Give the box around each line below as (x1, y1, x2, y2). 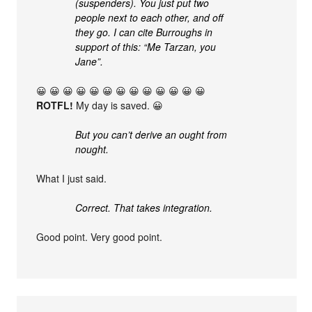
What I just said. (36, 171, 107, 186)
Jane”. (75, 54, 104, 69)
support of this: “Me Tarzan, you (75, 40, 217, 54)
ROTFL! (36, 98, 74, 113)
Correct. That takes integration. (75, 201, 213, 215)
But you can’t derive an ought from (75, 127, 228, 142)
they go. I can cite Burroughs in (75, 25, 213, 40)
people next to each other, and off (75, 10, 224, 25)
